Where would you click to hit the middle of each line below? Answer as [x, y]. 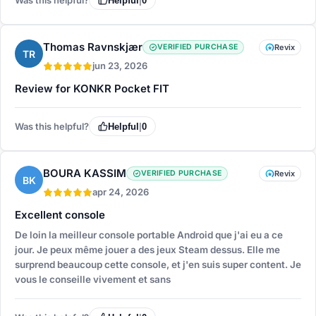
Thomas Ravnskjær [93, 47]
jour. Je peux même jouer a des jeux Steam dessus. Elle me [147, 250]
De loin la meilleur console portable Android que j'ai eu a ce [149, 235]
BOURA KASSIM [85, 174]
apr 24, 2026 [121, 192]
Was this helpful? [52, 126]
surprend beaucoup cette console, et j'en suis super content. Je [158, 265]
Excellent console [60, 215]
